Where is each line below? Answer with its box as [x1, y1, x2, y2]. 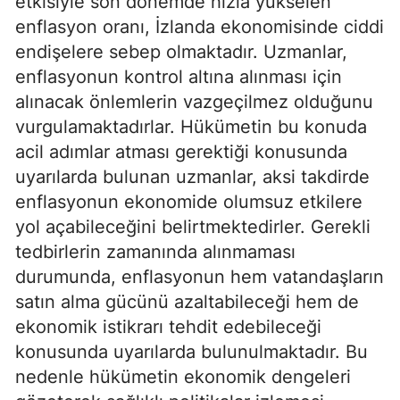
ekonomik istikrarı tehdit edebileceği [15, 315, 321, 337]
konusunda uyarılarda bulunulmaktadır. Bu [15, 340, 368, 362]
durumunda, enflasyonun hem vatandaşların [15, 265, 384, 287]
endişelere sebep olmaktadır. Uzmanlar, [15, 40, 347, 62]
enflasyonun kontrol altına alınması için [15, 65, 342, 87]
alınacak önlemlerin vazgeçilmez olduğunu [15, 90, 373, 112]
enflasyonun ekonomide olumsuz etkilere [15, 190, 362, 212]
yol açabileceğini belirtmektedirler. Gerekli [15, 215, 371, 237]
